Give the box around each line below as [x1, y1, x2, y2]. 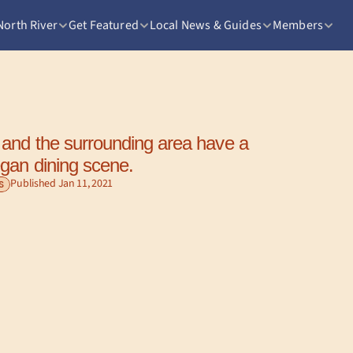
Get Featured [68, 16, 139, 34]
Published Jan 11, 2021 [10, 176, 113, 191]
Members [272, 16, 323, 34]
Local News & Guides [149, 16, 262, 34]
